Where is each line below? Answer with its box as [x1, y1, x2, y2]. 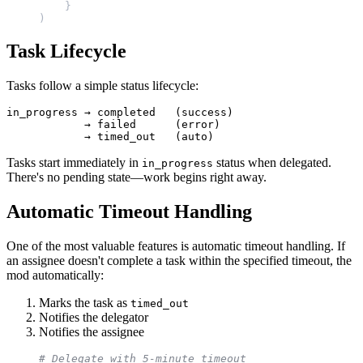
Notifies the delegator [39, 310, 148, 324]
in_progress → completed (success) [6, 105, 233, 118]
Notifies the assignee [39, 324, 144, 339]
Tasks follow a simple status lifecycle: [6, 78, 199, 92]
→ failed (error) [6, 117, 220, 130]
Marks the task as [39, 295, 130, 310]
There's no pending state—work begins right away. [6, 169, 267, 184]
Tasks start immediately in [6, 155, 142, 169]
